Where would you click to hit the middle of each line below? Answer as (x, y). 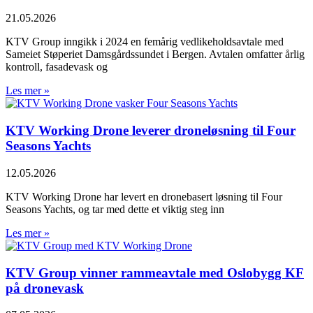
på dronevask (45, 288)
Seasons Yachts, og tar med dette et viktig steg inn (115, 209)
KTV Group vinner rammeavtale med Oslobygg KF (155, 272)
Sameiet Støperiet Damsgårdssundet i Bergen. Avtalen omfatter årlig (155, 54)
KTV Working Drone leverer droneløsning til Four (151, 131)
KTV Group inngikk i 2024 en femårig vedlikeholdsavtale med (145, 42)
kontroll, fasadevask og (57, 67)
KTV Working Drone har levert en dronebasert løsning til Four (144, 196)
